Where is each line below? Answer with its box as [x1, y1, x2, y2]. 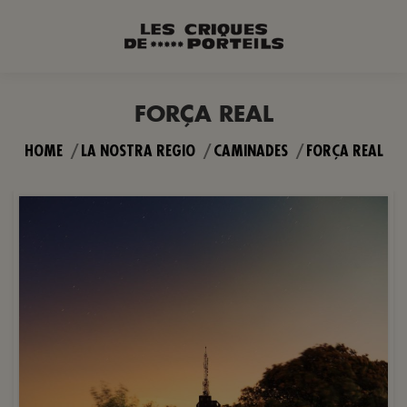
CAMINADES [213, 143, 288, 160]
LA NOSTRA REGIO [80, 143, 195, 160]
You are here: [24, 134, 111, 153]
